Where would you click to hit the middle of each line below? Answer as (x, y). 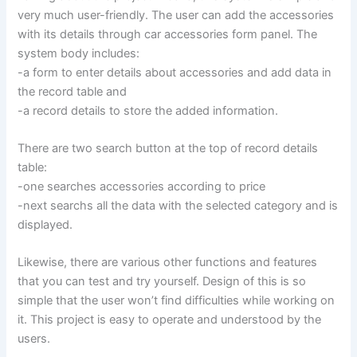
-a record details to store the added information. (148, 110)
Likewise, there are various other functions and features (168, 263)
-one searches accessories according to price (142, 187)
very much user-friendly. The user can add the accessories (176, 15)
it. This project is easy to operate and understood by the (170, 320)
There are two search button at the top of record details (168, 149)
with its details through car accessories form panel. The (168, 34)
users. (34, 339)
